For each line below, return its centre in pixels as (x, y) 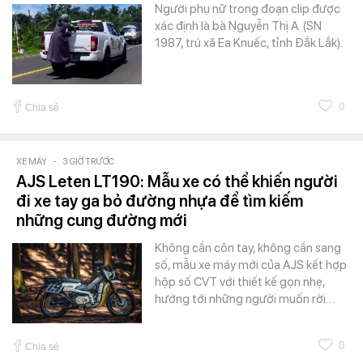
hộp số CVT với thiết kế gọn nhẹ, (240, 282)
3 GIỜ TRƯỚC (89, 162)
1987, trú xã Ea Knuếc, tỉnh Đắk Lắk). (249, 43)
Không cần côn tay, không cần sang (248, 248)
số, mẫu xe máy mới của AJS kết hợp (251, 265)
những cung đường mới (102, 221)
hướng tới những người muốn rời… (245, 299)
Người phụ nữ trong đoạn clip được (248, 9)
